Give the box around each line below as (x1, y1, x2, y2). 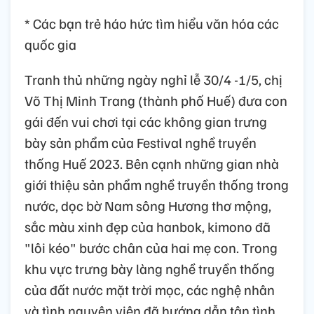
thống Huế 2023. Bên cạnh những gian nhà (25, 153, 279, 172)
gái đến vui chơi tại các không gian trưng (25, 111, 267, 130)
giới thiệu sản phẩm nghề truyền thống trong (25, 175, 289, 193)
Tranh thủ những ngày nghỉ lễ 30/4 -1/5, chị (25, 69, 282, 88)
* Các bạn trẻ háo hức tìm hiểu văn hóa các (25, 13, 279, 32)
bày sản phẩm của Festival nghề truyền (25, 132, 257, 151)
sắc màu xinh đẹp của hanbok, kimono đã (25, 217, 271, 235)
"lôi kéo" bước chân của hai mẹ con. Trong (25, 238, 278, 257)
